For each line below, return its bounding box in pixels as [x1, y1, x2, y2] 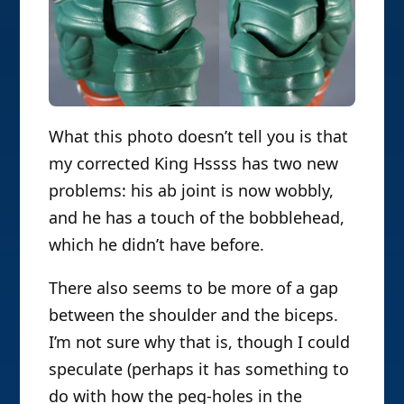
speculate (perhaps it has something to [49, 357, 350, 380]
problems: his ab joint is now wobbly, [49, 179, 335, 201]
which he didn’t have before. [49, 233, 265, 255]
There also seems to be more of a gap [49, 276, 339, 298]
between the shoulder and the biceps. [49, 303, 339, 326]
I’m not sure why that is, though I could [49, 330, 351, 353]
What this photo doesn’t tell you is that [49, 124, 349, 147]
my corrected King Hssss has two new [49, 151, 339, 174]
